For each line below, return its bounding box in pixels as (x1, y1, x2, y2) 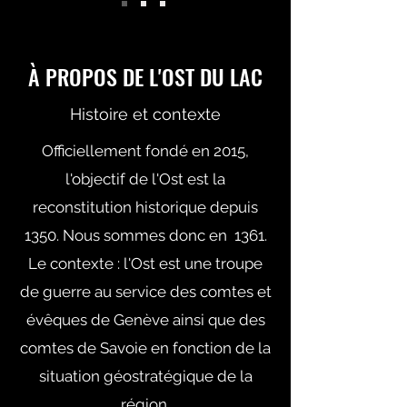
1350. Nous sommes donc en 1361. (24, 226, 267, 244)
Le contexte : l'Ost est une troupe (28, 254, 263, 273)
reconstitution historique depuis (33, 198, 258, 216)
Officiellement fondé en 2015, (42, 142, 249, 160)
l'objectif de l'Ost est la (65, 170, 225, 188)
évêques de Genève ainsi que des (25, 311, 265, 329)
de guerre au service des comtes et (19, 283, 272, 301)
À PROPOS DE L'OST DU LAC (28, 60, 263, 93)
